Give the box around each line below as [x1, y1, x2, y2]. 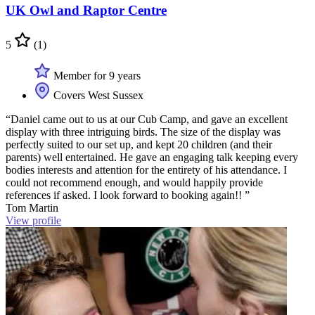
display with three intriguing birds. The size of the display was [6, 125, 281, 138]
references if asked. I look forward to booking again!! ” [6, 188, 250, 201]
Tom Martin [6, 201, 58, 214]
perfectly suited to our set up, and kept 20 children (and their [6, 138, 272, 150]
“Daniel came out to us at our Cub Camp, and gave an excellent [6, 112, 288, 125]
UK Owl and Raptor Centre [6, 2, 167, 18]
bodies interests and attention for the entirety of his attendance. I [6, 163, 287, 176]
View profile [6, 214, 61, 226]
